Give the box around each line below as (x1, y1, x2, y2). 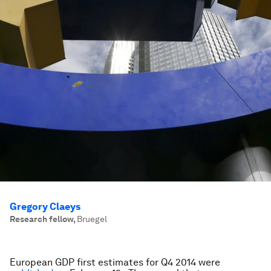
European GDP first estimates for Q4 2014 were (10, 256, 220, 268)
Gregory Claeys (10, 201, 80, 212)
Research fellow (10, 214, 73, 224)
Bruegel (77, 214, 107, 224)
